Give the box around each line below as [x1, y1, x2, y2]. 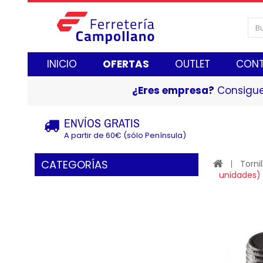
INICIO [47, 57, 77, 71]
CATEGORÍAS [41, 157, 108, 172]
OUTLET [175, 57, 210, 71]
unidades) [218, 169, 261, 181]
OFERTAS [103, 57, 149, 71]
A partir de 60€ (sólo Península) [64, 130, 186, 141]
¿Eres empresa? [131, 83, 214, 97]
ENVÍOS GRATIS [64, 116, 140, 130]
